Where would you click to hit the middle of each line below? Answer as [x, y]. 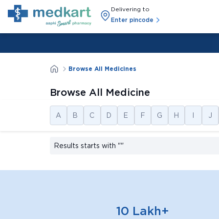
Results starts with [85, 146]
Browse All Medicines [102, 69]
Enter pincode [132, 20]
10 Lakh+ [142, 211]
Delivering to [131, 9]
